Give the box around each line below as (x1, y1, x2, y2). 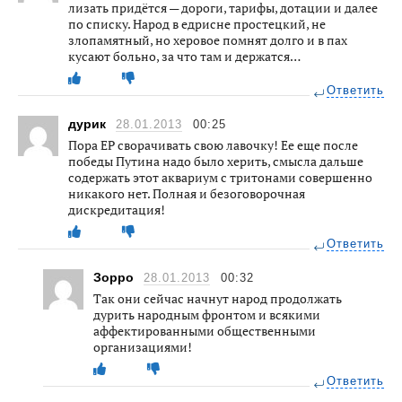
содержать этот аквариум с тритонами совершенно (68, 168, 372, 186)
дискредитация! (68, 200, 165, 218)
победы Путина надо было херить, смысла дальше (68, 152, 363, 170)
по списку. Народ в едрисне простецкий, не (68, 14, 326, 32)
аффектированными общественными (93, 321, 316, 339)
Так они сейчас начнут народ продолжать (93, 289, 342, 307)
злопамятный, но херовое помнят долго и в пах (68, 31, 347, 48)
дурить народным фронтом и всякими (93, 305, 320, 323)
